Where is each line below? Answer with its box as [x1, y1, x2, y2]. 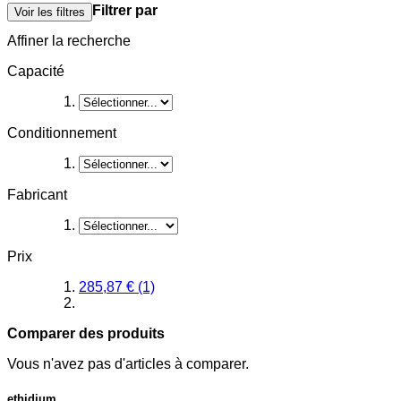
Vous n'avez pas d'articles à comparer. [7, 355, 249, 371]
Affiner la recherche [7, 32, 131, 48]
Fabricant [7, 186, 67, 202]
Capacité [7, 63, 64, 79]
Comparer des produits [7, 325, 165, 341]
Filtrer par [92, 2, 158, 18]
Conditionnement [7, 124, 116, 141]
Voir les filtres [14, 4, 85, 19]
